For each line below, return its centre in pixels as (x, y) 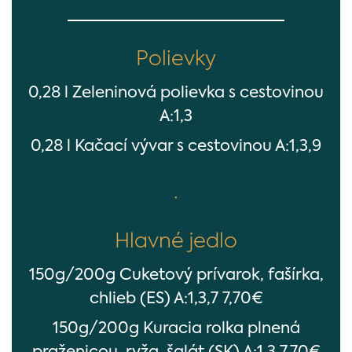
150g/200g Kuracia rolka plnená (176, 329)
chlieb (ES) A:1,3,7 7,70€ (176, 299)
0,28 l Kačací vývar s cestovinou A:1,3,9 (176, 147)
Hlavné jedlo (176, 242)
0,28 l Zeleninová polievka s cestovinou (176, 93)
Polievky (176, 60)
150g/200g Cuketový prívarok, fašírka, (176, 276)
